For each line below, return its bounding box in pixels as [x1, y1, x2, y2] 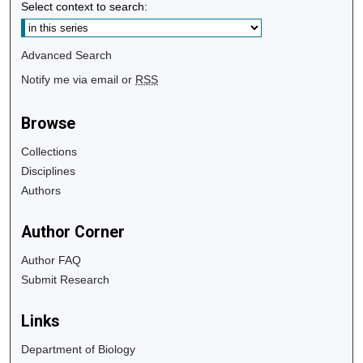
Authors [21, 183, 62, 197]
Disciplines [21, 164, 76, 177]
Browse [21, 113, 76, 133]
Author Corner [21, 222, 126, 241]
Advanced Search [21, 48, 113, 62]
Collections [21, 144, 78, 158]
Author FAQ [21, 253, 82, 267]
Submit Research [21, 272, 110, 286]
